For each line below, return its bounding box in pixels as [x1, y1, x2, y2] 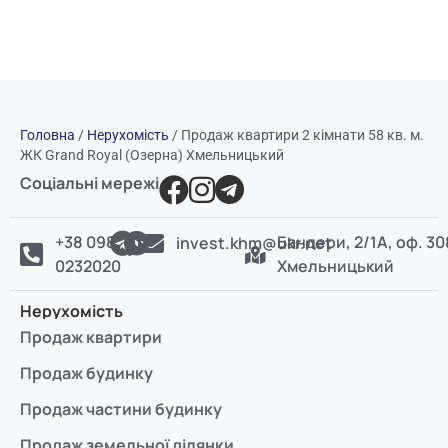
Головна [20, 126, 75, 143]
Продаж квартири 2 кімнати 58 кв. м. [181, 126, 424, 143]
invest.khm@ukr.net [176, 231, 333, 254]
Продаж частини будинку [20, 397, 222, 420]
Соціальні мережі [20, 171, 159, 194]
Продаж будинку [20, 361, 153, 384]
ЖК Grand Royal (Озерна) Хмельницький [20, 146, 284, 163]
